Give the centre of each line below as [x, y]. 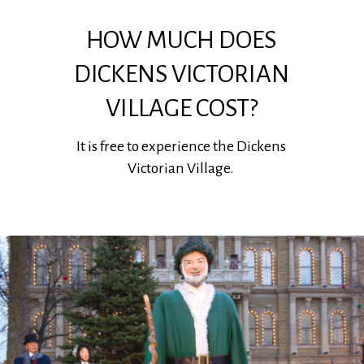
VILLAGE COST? [181, 109]
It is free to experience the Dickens [181, 147]
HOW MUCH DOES [182, 41]
